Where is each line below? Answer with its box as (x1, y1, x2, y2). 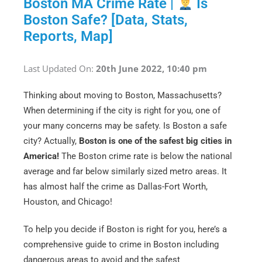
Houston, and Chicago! (23, 196, 112, 207)
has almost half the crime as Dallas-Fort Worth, (23, 181, 208, 192)
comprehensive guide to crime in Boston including (23, 239, 219, 250)
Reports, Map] (23, 28, 113, 45)
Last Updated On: (23, 62, 96, 74)
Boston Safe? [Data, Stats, (23, 12, 188, 29)
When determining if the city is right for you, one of (23, 105, 220, 116)
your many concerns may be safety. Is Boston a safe (23, 120, 227, 131)
